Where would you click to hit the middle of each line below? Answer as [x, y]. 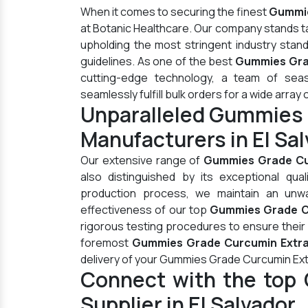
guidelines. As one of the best [158, 61]
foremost [106, 243]
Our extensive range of [142, 160]
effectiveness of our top [145, 210]
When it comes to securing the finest [175, 12]
